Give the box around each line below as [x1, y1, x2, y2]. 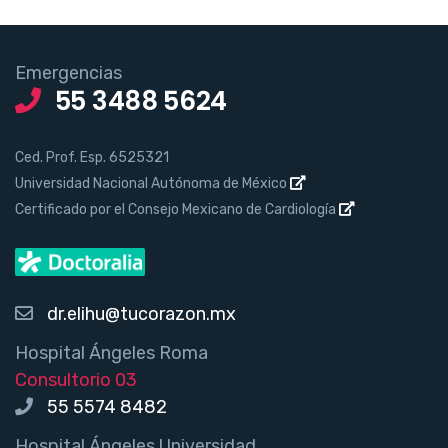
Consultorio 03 [15, 369, 137, 392]
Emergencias [15, 61, 122, 84]
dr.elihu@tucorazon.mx [47, 303, 236, 326]
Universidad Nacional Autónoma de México [15, 174, 290, 192]
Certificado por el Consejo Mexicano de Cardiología [15, 200, 339, 218]
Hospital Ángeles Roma [15, 342, 208, 365]
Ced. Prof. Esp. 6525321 [15, 148, 169, 166]
